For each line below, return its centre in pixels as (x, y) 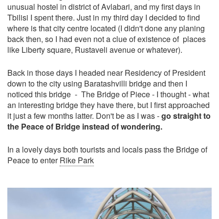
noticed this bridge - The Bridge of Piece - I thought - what (108, 94)
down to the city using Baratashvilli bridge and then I (97, 83)
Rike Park (77, 160)
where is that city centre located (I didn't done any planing (106, 28)
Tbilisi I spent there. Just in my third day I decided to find (104, 17)
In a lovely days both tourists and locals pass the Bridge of (107, 149)
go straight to (186, 116)
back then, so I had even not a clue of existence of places (107, 39)
